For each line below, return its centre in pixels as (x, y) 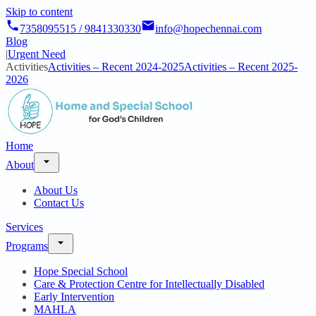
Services (24, 227)
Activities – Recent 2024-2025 (116, 67)
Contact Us (59, 203)
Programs (27, 246)
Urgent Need (37, 54)
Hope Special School (81, 271)
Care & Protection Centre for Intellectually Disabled (149, 284)
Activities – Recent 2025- (241, 67)
